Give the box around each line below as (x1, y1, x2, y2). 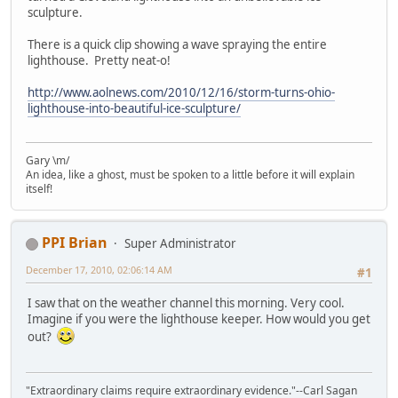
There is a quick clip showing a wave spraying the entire (28, 36, 327, 52)
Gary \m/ (26, 153, 69, 169)
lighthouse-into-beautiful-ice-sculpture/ (28, 99, 241, 116)
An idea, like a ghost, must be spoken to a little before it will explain (26, 167, 354, 183)
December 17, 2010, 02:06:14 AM (26, 263, 172, 277)
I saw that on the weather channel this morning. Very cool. (28, 295, 345, 312)
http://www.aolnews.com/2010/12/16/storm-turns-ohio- (28, 84, 335, 100)
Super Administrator (124, 235, 236, 252)
